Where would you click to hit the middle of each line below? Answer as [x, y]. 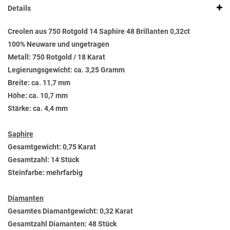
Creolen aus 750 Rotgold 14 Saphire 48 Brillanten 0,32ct [99, 32]
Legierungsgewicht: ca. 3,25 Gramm [66, 70]
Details [19, 8]
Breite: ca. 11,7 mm [39, 83]
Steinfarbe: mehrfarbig [45, 173]
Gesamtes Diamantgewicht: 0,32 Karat [70, 211]
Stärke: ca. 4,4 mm [38, 109]
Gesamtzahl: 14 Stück [43, 160]
